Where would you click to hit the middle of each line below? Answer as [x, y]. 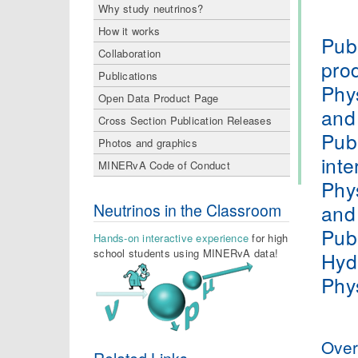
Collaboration [130, 53]
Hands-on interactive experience [171, 237]
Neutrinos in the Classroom [187, 210]
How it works [129, 31]
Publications [128, 76]
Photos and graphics [148, 143]
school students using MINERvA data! [186, 253]
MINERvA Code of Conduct [164, 165]
